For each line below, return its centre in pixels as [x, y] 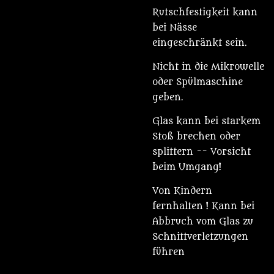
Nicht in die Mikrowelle [208, 67]
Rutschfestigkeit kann [205, 13]
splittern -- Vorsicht [202, 152]
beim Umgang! [187, 167]
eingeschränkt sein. [200, 43]
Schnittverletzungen [200, 237]
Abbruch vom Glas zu [203, 222]
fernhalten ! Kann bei [203, 206]
